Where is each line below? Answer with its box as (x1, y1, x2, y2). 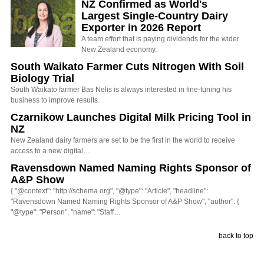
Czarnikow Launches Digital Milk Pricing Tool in (11, 111, 251, 124)
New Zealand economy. (81, 45, 157, 54)
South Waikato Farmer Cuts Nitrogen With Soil (11, 61, 244, 73)
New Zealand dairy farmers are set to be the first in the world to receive (11, 136, 235, 145)
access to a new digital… (11, 147, 90, 156)
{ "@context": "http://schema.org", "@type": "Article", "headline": (11, 187, 208, 196)
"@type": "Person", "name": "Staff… (11, 208, 121, 217)
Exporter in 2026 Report (81, 22, 201, 34)
